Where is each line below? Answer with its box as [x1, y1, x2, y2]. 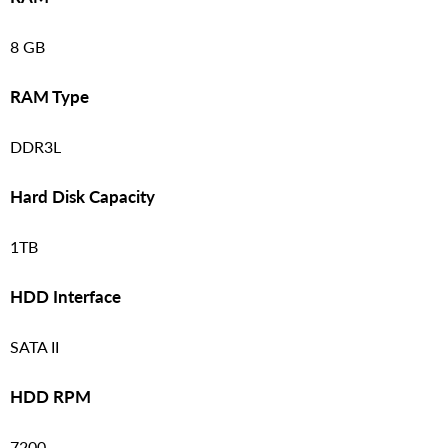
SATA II [10, 336, 59, 356]
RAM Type [10, 85, 89, 107]
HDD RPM [10, 385, 91, 407]
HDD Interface [10, 285, 121, 307]
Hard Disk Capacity [10, 185, 155, 207]
